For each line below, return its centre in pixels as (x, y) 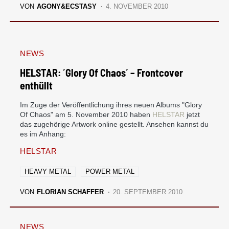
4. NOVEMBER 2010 (137, 6)
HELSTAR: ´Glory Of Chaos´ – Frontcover (101, 72)
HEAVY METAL (48, 171)
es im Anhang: (43, 134)
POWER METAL (110, 171)
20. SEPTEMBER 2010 (148, 192)
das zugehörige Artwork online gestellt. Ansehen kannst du (114, 124)
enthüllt (36, 85)
